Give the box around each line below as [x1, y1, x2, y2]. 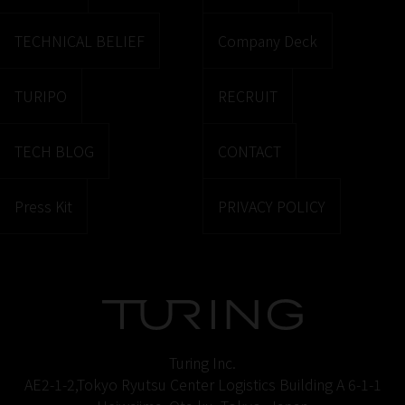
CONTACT [217, 139, 281, 162]
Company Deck [217, 29, 317, 52]
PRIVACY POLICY [217, 194, 325, 217]
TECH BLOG [14, 139, 94, 162]
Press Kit [14, 194, 72, 217]
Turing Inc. [169, 351, 236, 373]
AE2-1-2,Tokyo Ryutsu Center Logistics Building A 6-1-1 [24, 372, 381, 395]
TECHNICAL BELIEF [14, 29, 145, 52]
